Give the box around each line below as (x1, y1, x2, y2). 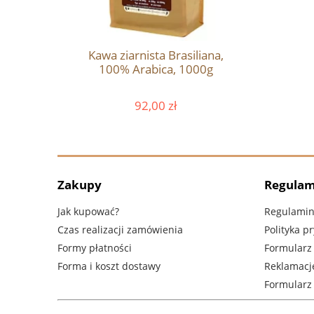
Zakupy (57, 177, 102, 193)
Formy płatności (57, 240, 132, 254)
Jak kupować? (57, 205, 119, 219)
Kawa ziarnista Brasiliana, (88, 47, 224, 64)
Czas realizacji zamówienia (57, 223, 183, 237)
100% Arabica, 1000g (98, 61, 213, 78)
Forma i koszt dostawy (57, 259, 161, 273)
